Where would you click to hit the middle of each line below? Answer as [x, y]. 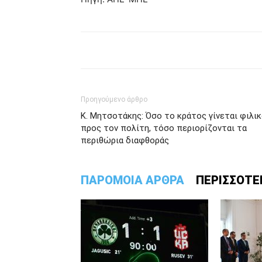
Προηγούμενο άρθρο [114, 99]
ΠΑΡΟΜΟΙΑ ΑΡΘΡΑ [132, 180]
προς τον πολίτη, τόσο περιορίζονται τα [164, 128]
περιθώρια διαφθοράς [125, 140]
